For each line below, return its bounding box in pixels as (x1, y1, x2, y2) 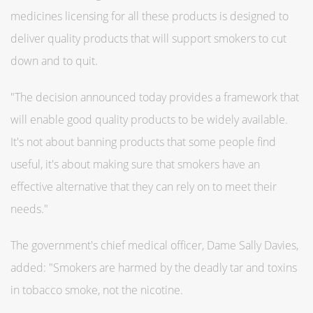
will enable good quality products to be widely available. (10, 111, 288, 127)
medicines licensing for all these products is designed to (10, 8, 289, 24)
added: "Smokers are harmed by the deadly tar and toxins (10, 259, 297, 275)
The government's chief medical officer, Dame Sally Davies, (10, 237, 298, 253)
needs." (10, 201, 48, 217)
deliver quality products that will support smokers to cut (10, 30, 286, 46)
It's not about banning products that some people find (10, 133, 276, 150)
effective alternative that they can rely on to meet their (10, 178, 277, 194)
